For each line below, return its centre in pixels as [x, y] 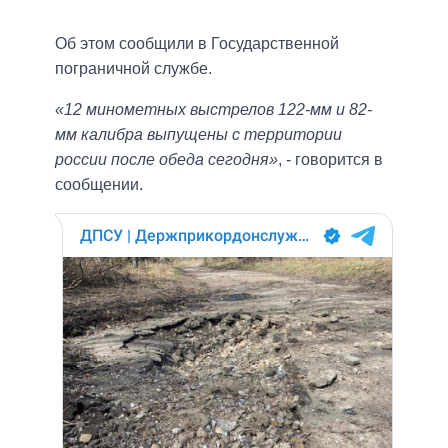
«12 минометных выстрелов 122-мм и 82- [213, 109]
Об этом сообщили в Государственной [197, 43]
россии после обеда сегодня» [166, 159]
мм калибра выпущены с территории [198, 134]
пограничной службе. [133, 68]
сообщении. [99, 184]
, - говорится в [330, 159]
